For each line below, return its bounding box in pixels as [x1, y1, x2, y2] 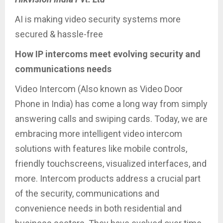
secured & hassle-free [15, 28, 103, 39]
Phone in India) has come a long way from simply [15, 98, 208, 109]
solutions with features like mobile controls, [15, 143, 187, 154]
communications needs [15, 63, 111, 74]
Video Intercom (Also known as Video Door [15, 83, 183, 94]
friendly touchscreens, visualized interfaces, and [15, 158, 207, 169]
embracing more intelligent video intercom [15, 128, 182, 139]
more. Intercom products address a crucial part [15, 173, 201, 184]
